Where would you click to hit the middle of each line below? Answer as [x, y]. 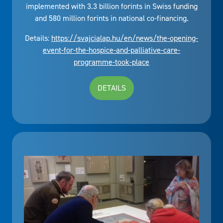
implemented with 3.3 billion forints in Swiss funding [111, 6]
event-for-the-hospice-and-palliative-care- [111, 50]
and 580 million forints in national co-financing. [111, 18]
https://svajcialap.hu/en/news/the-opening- [125, 38]
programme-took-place [111, 62]
